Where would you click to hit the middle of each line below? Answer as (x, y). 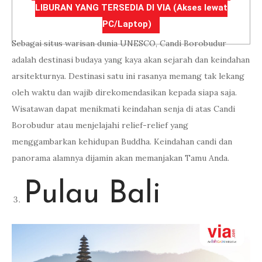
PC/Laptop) (127, 24)
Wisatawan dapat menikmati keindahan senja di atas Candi (123, 109)
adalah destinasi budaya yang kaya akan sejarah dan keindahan (131, 60)
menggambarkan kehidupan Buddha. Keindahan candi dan (122, 142)
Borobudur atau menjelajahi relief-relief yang (100, 125)
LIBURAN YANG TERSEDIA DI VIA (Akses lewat (131, 8)
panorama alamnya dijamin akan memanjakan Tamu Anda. (120, 158)
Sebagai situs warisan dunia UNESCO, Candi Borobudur (119, 43)
